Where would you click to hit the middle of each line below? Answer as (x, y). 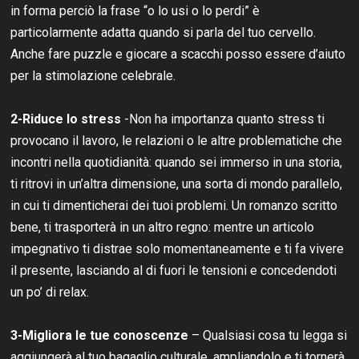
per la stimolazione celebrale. (93, 75)
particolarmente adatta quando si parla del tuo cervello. (163, 32)
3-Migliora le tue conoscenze (100, 335)
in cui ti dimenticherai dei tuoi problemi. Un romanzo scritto (174, 205)
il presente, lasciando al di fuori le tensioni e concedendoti (174, 270)
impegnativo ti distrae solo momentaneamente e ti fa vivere (177, 248)
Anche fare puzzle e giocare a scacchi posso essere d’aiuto (178, 54)
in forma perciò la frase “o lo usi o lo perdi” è (135, 10)
